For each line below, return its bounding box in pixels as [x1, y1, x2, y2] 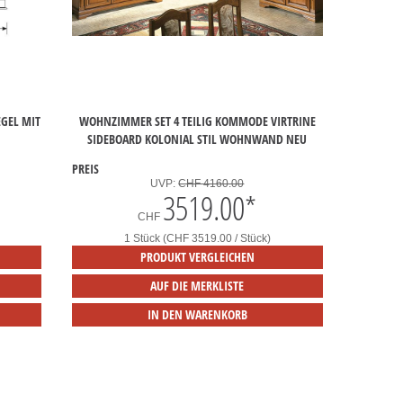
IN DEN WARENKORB [147, 306, 247, 324]
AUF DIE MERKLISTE [150, 277, 245, 295]
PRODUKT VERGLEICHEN [139, 248, 255, 266]
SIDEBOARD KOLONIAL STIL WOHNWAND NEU [87, 130, 308, 148]
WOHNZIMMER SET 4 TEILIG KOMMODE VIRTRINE [78, 112, 316, 130]
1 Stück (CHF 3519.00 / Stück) [123, 232, 271, 246]
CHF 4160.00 [178, 177, 245, 191]
